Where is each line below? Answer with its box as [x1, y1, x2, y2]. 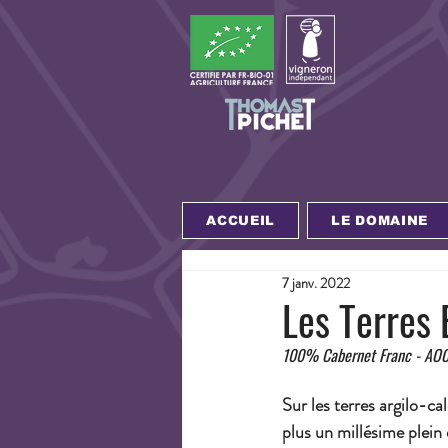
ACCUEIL [206, 213, 275, 228]
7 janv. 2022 [282, 272, 350, 293]
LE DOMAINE [331, 213, 428, 228]
